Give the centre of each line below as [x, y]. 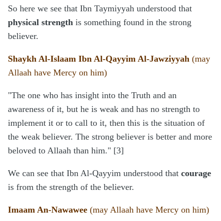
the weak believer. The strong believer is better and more [110, 137]
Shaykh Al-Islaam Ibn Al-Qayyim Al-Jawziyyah [100, 59]
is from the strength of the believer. [71, 187]
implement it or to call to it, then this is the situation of [106, 123]
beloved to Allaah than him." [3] [66, 151]
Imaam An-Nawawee [48, 210]
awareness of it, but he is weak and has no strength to [104, 109]
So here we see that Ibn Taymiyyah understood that [100, 9]
